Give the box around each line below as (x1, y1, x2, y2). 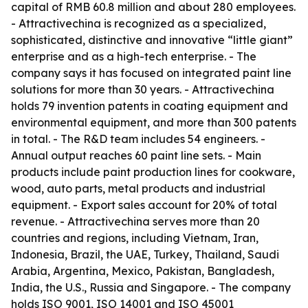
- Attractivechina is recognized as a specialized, (11, 16, 266, 30)
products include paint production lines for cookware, (11, 165, 295, 179)
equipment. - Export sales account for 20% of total (11, 198, 277, 212)
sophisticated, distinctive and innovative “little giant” (11, 33, 293, 47)
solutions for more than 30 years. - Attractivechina (11, 82, 274, 96)
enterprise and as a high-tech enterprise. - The (11, 49, 256, 63)
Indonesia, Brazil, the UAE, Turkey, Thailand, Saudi (11, 247, 279, 261)
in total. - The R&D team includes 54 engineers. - (11, 132, 265, 146)
